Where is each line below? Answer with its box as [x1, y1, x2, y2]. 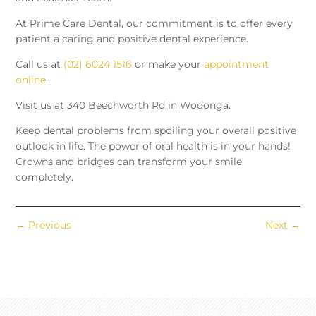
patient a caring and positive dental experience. [16, 32, 249, 46]
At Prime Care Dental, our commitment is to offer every [16, 17, 293, 30]
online [16, 73, 47, 87]
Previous [28, 219, 72, 232]
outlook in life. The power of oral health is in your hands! [16, 140, 291, 153]
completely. [16, 171, 74, 184]
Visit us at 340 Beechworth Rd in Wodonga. [16, 99, 231, 112]
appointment [204, 58, 269, 71]
